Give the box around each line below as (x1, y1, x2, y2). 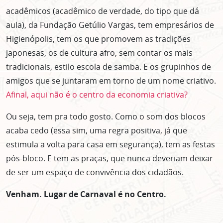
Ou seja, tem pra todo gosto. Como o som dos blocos (6, 111, 206, 122)
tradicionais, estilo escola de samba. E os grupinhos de (6, 61, 211, 73)
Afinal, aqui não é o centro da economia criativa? (6, 89, 188, 101)
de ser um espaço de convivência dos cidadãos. (6, 167, 184, 178)
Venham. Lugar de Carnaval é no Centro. (6, 189, 166, 200)
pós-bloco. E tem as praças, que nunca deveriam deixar (6, 153, 213, 164)
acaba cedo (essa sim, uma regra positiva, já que (6, 125, 187, 136)
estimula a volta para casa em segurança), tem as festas (6, 139, 215, 150)
